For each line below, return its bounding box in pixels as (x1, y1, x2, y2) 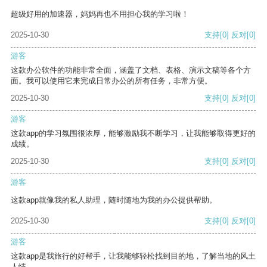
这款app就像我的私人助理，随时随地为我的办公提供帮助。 (11, 195, 217, 205)
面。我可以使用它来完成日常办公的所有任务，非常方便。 (11, 76, 212, 86)
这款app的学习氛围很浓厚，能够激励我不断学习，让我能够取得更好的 (11, 129, 256, 138)
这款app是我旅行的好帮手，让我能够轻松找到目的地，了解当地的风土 (11, 252, 256, 261)
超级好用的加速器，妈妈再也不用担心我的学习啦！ (11, 10, 189, 19)
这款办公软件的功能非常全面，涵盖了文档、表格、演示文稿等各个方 (11, 66, 251, 75)
